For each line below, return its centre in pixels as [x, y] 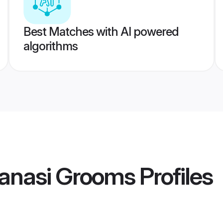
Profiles [174, 176]
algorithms [50, 46]
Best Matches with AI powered [101, 32]
